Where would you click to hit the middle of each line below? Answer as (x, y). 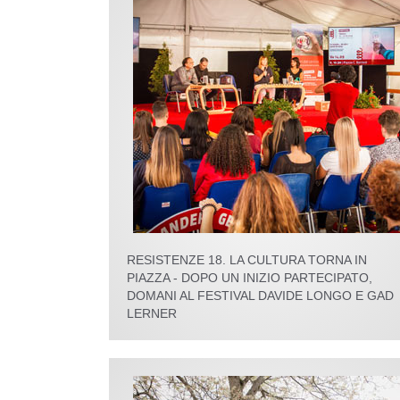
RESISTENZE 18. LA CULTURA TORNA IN (247, 259)
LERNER (152, 313)
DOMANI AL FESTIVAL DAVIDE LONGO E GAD (260, 295)
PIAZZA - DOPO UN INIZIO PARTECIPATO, (250, 277)
